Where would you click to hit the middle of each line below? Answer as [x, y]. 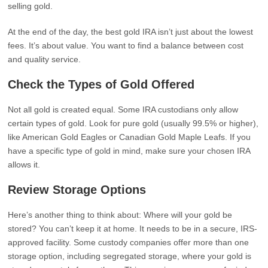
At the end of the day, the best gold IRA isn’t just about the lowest [131, 32]
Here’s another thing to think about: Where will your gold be [120, 215]
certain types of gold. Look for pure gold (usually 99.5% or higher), [133, 123]
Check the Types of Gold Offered [101, 84]
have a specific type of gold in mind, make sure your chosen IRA [129, 151]
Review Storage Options [77, 190]
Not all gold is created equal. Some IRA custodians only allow [123, 109]
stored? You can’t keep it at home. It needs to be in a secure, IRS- [133, 229]
